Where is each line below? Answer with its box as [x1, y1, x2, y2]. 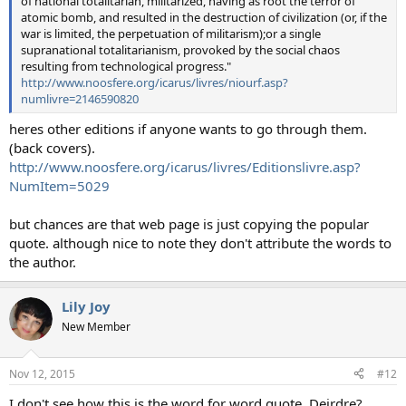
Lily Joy [62, 297, 111, 316]
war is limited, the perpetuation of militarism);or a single [21, 24, 321, 42]
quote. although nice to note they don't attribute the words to [9, 234, 391, 253]
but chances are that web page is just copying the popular [9, 215, 369, 234]
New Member [62, 319, 130, 335]
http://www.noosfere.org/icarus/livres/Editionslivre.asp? [9, 158, 361, 177]
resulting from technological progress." [21, 57, 231, 74]
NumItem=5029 [9, 177, 110, 196]
